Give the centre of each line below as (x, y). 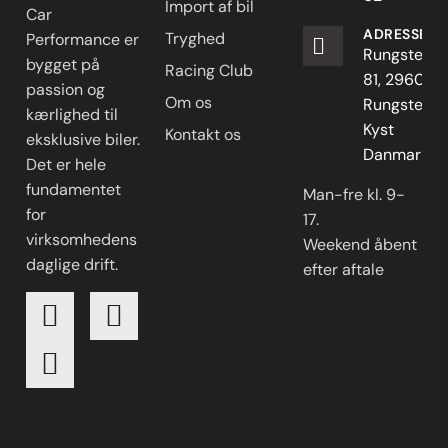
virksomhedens (81, 240)
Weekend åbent (360, 245)
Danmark (396, 155)
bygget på (63, 65)
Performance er (82, 40)
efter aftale (344, 270)
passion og (65, 90)
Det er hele (66, 165)
